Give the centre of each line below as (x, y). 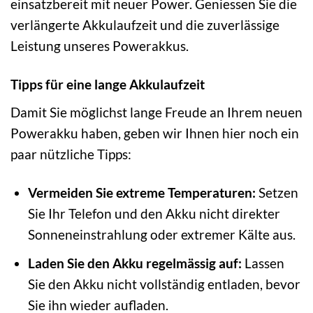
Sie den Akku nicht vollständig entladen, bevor (164, 284)
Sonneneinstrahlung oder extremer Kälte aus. (161, 234)
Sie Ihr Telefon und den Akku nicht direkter (154, 213)
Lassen (263, 263)
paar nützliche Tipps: (71, 154)
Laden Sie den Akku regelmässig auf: (134, 263)
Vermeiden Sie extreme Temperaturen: (141, 192)
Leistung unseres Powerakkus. (100, 46)
